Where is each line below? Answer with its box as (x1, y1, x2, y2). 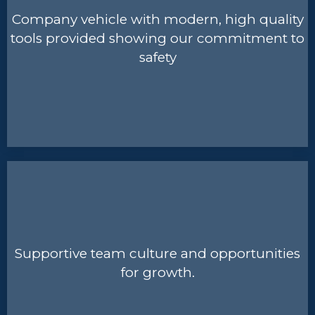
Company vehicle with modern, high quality (11, 11, 304, 27)
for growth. (120, 264, 195, 281)
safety (139, 49, 176, 65)
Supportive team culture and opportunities (15, 245, 300, 262)
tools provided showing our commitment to (11, 30, 304, 46)
